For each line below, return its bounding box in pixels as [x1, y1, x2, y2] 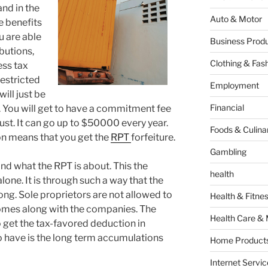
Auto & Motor [209, 14, 262, 25]
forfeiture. [131, 132, 175, 144]
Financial [209, 102, 244, 113]
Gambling [209, 147, 246, 157]
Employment [209, 80, 259, 91]
